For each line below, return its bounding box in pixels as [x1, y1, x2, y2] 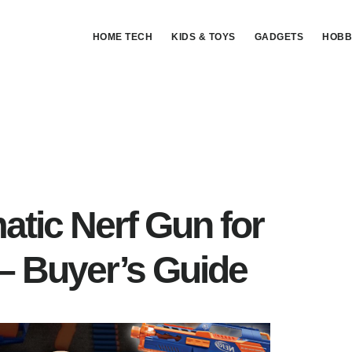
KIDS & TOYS [171, 31, 236, 42]
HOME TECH [92, 31, 152, 42]
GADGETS [254, 31, 303, 42]
